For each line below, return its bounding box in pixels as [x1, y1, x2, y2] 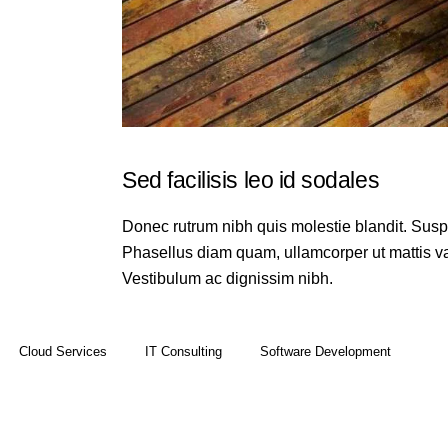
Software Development [260, 344, 391, 360]
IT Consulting [145, 344, 222, 360]
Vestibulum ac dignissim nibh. [122, 269, 333, 287]
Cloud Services [19, 344, 107, 360]
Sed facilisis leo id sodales [122, 166, 380, 193]
